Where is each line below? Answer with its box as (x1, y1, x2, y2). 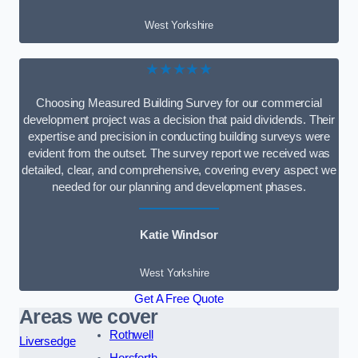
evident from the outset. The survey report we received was (27, 147, 331, 161)
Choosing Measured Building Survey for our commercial (36, 97, 322, 110)
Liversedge (19, 335, 76, 348)
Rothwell (109, 328, 153, 342)
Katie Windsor (140, 228, 218, 241)
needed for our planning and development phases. (52, 181, 306, 194)
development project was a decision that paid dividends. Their (22, 113, 336, 127)
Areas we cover (19, 306, 158, 328)
